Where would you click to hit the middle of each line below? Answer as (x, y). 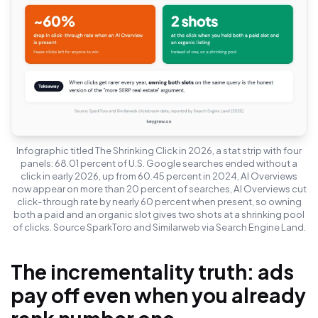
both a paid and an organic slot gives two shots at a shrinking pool (159, 214)
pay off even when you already (158, 295)
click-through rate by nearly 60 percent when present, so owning (159, 201)
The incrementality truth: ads (152, 272)
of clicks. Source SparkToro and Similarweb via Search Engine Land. (159, 226)
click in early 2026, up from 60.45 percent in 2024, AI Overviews (159, 175)
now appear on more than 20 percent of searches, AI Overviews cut (159, 188)
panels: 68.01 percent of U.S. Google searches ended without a (159, 163)
